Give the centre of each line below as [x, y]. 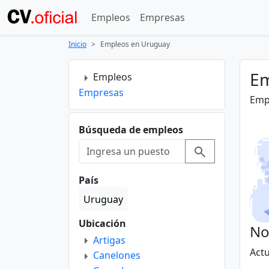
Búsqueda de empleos [131, 129]
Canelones [117, 255]
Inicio [77, 44]
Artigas [109, 240]
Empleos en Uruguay [135, 44]
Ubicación [102, 223]
